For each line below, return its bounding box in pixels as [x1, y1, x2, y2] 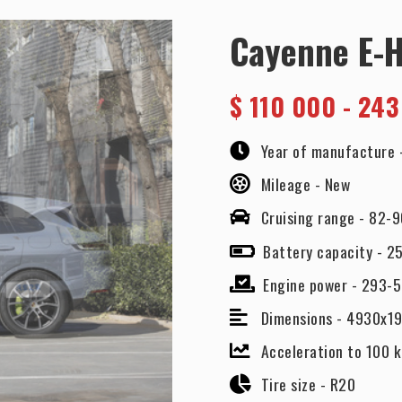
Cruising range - [260, 205, 370, 230]
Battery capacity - [263, 239, 387, 263]
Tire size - [260, 372, 330, 397]
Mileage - [260, 172, 325, 197]
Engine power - [263, 272, 362, 296]
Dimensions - [260, 305, 347, 329]
